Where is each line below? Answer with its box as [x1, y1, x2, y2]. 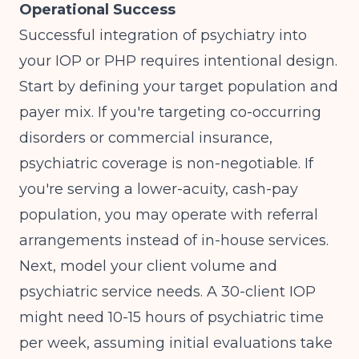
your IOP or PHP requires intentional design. [19, 52, 337, 70]
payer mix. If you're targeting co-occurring [19, 103, 321, 121]
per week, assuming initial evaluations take [19, 334, 333, 352]
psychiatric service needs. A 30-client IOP [19, 283, 316, 301]
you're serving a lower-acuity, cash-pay [19, 180, 298, 198]
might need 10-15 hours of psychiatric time [19, 309, 324, 326]
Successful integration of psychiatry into [19, 26, 307, 44]
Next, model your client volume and [19, 257, 277, 275]
